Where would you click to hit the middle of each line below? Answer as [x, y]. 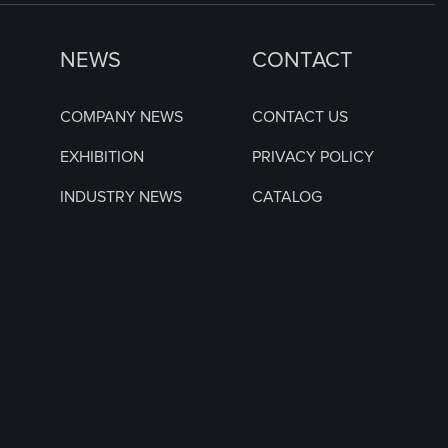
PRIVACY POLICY [313, 156]
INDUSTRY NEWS [120, 196]
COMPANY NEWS [121, 116]
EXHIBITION [101, 156]
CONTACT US [300, 116]
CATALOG [287, 196]
